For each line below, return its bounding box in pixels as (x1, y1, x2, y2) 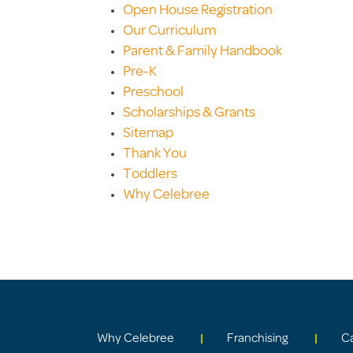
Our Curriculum (123, 24, 216, 38)
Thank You (123, 147, 187, 161)
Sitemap (123, 127, 173, 140)
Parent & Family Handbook (123, 45, 282, 58)
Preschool (123, 86, 184, 99)
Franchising (227, 333, 289, 344)
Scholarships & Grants (123, 106, 255, 120)
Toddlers (123, 168, 177, 181)
